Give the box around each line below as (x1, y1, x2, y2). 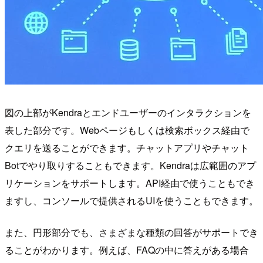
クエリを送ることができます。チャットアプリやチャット (5, 141, 249, 155)
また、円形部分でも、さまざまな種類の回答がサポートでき (5, 225, 258, 240)
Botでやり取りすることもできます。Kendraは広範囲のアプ (5, 159, 256, 173)
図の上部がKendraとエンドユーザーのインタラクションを (5, 106, 251, 120)
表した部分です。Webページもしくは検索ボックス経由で (5, 123, 249, 137)
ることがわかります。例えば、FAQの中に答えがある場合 (5, 243, 249, 257)
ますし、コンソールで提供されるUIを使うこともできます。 (5, 194, 258, 208)
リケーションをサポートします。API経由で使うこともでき (5, 176, 255, 190)
